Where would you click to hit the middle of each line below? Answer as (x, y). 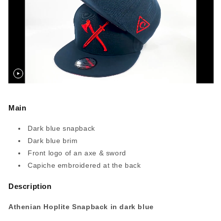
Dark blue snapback (61, 129)
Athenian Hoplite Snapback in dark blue (81, 207)
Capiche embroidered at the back (84, 166)
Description (30, 186)
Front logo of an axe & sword (77, 153)
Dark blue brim (53, 141)
